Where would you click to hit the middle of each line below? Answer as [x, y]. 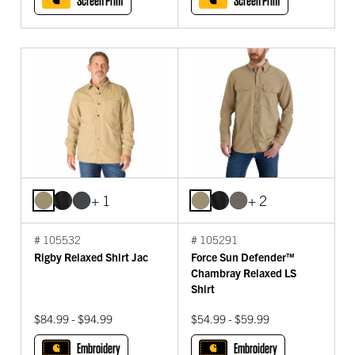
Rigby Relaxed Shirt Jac [91, 256]
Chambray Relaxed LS [244, 272]
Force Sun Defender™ [242, 256]
